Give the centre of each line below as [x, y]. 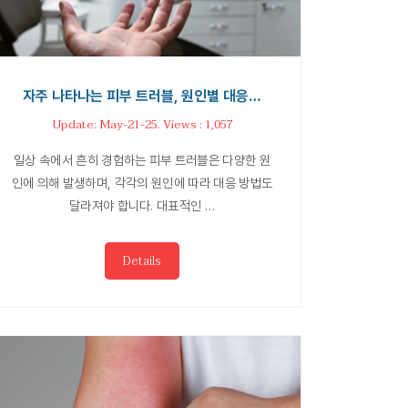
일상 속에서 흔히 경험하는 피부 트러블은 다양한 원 [142, 160]
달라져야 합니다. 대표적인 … [142, 206]
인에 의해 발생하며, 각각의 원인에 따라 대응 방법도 [142, 183]
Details [142, 261]
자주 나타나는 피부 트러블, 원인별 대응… [142, 97]
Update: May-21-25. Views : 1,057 [142, 125]
